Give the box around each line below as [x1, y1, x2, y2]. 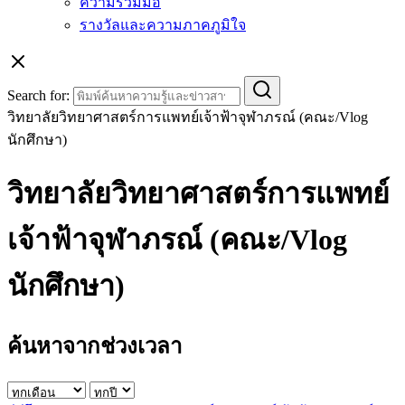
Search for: [7, 88, 70, 103]
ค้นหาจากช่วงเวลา [7, 334, 182, 358]
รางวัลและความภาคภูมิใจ [80, 17, 246, 33]
